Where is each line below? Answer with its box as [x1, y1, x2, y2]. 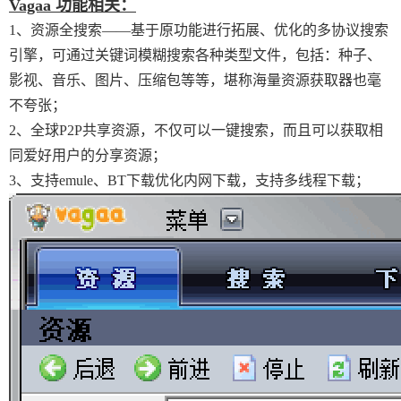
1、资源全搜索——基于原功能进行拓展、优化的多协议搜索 [9, 22, 388, 38]
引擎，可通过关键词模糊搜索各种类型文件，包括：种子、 [9, 47, 381, 63]
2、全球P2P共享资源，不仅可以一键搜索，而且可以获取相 [9, 123, 383, 138]
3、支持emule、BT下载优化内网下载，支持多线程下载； [9, 173, 370, 188]
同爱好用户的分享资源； [9, 148, 166, 163]
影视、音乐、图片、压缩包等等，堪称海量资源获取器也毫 [9, 73, 381, 88]
